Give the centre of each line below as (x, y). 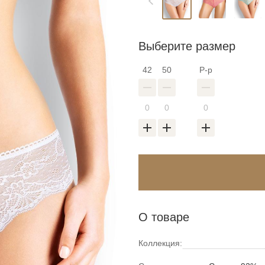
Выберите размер (187, 46)
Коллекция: (160, 243)
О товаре (164, 217)
